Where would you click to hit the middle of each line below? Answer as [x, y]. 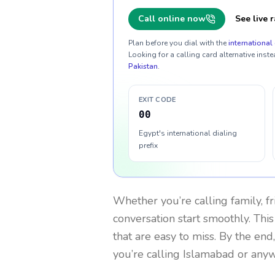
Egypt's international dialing [188, 133]
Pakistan [143, 66]
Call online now [172, 19]
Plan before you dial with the [177, 43]
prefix [148, 145]
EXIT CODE [157, 100]
